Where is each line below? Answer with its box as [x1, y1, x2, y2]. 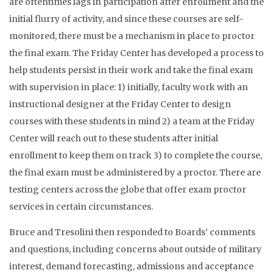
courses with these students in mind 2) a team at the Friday [9, 116, 255, 127]
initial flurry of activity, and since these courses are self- [9, 13, 244, 24]
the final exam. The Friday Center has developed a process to [9, 48, 264, 58]
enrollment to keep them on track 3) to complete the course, [9, 150, 262, 161]
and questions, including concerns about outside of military [9, 244, 261, 255]
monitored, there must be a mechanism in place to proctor [9, 30, 255, 41]
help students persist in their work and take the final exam [9, 65, 253, 76]
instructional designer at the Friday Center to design [9, 99, 231, 110]
